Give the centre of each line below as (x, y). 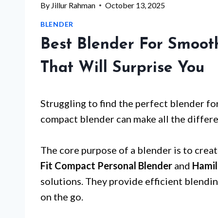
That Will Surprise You (122, 68)
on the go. (62, 197)
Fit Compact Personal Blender (106, 165)
